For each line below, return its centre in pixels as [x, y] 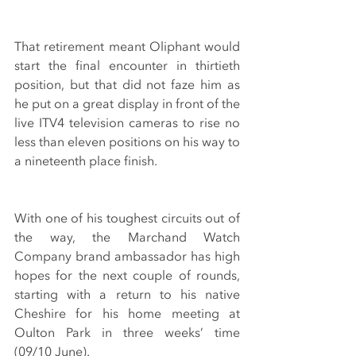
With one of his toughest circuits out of [127, 218]
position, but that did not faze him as [127, 85]
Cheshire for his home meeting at [127, 313]
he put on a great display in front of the [127, 104]
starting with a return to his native [127, 294]
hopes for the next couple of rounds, [127, 275]
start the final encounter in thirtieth [127, 66]
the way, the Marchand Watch [127, 237]
